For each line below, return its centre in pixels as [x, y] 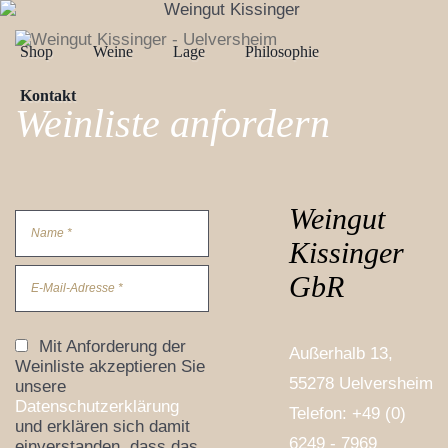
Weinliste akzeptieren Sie [110, 366]
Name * [51, 233]
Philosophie [282, 51]
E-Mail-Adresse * [77, 288]
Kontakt [48, 95]
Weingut [337, 218]
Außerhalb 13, [341, 353]
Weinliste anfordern [172, 123]
